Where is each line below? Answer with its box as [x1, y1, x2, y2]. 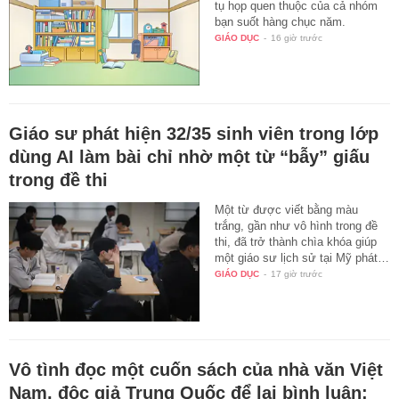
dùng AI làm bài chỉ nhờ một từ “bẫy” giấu [9, 146, 370, 167]
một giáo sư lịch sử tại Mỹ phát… [215, 250, 390, 265]
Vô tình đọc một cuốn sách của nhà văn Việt [9, 359, 383, 379]
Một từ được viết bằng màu [215, 202, 359, 216]
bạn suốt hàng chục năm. [215, 15, 346, 29]
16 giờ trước [271, 33, 323, 44]
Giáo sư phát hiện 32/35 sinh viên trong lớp [9, 123, 379, 143]
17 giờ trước [271, 268, 323, 279]
